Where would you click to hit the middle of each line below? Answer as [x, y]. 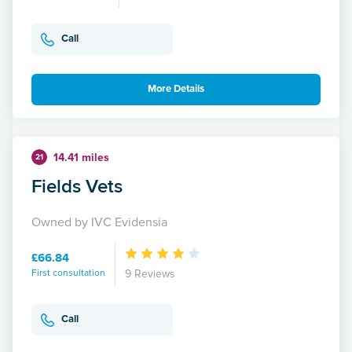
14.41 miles [81, 157]
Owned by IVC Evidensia [99, 222]
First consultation [68, 273]
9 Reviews [150, 273]
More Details [176, 89]
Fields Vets [77, 185]
